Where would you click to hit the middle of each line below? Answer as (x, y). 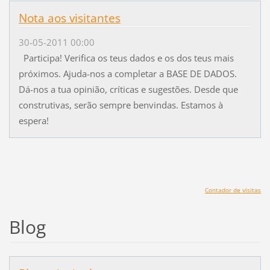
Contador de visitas (233, 190)
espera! (37, 120)
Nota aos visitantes (69, 18)
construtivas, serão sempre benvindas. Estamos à (121, 105)
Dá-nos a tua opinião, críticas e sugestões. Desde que (128, 89)
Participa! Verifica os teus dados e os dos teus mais (126, 58)
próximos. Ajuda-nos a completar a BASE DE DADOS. (127, 73)
